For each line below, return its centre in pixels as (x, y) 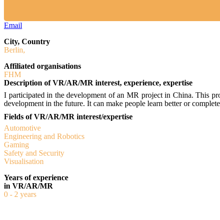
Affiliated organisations (42, 66)
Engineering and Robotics (44, 136)
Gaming (16, 144)
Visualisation (24, 161)
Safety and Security (34, 153)
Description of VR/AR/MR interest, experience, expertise (98, 82)
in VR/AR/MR (28, 186)
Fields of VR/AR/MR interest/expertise (68, 116)
